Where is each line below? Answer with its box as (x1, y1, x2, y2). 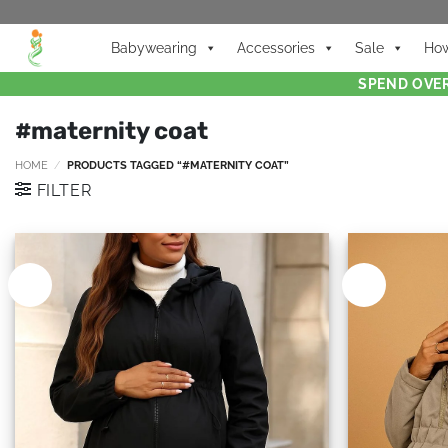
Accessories (237, 39, 315, 56)
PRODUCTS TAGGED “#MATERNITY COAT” (63, 158, 289, 172)
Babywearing (111, 39, 197, 56)
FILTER (36, 181, 92, 200)
